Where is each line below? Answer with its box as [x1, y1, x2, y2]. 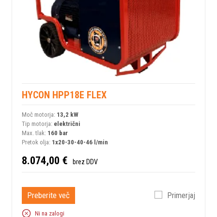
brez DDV [73, 157, 98, 166]
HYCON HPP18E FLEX [22, 89, 107, 101]
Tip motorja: [22, 120, 54, 128]
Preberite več [27, 190, 70, 201]
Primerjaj [167, 190, 195, 200]
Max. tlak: [22, 129, 47, 137]
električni [54, 120, 80, 128]
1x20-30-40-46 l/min [52, 139, 108, 146]
